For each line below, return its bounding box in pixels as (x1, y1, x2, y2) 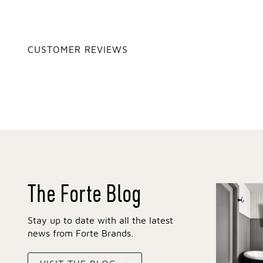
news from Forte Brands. (28, 229, 133, 239)
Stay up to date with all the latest (28, 216, 173, 226)
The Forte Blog (28, 177, 141, 209)
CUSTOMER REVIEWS (28, 45, 128, 55)
